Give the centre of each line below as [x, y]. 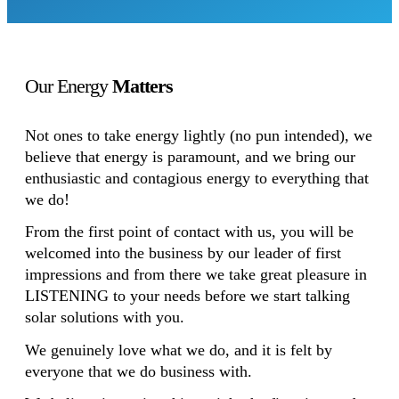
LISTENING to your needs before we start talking [187, 296]
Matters [143, 86]
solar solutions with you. [105, 318]
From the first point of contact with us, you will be [189, 232]
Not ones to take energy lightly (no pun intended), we [199, 135]
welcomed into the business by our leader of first [183, 253]
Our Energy [69, 86]
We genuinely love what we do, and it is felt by [179, 350]
